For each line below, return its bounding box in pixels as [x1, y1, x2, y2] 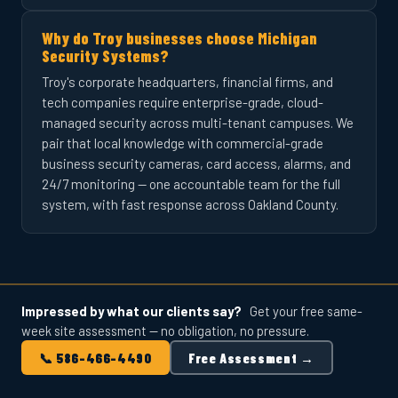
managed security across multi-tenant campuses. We [42, 115, 354, 131]
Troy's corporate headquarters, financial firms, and [42, 74, 333, 90]
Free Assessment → [188, 349, 314, 366]
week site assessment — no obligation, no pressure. [21, 322, 309, 338]
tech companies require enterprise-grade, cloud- [42, 94, 323, 110]
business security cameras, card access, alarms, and [42, 155, 351, 171]
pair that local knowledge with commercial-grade [42, 135, 323, 151]
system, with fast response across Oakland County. [42, 196, 338, 212]
